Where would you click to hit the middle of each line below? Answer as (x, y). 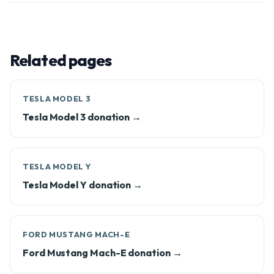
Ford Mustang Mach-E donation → (102, 253)
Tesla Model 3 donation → (82, 117)
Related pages (61, 60)
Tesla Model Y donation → (83, 185)
